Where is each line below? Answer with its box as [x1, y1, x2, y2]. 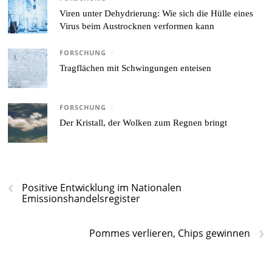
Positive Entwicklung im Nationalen [22, 181, 182, 195]
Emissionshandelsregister [22, 192, 141, 206]
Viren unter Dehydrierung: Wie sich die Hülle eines [59, 8, 254, 19]
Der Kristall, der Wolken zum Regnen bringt [59, 118, 228, 128]
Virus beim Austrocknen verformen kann [59, 21, 215, 32]
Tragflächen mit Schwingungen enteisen [59, 63, 212, 73]
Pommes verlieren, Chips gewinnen [89, 226, 250, 240]
